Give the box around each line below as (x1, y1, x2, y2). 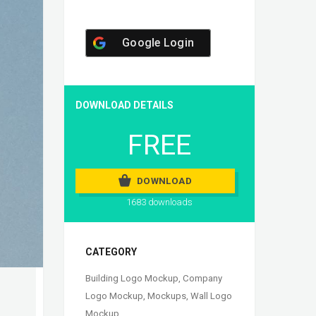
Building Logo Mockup (85, 273, 178, 284)
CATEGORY (85, 246, 137, 258)
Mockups (147, 291, 186, 302)
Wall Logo (190, 291, 232, 302)
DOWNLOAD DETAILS (75, 99, 174, 111)
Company (183, 273, 222, 284)
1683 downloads (126, 197, 193, 208)
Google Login (122, 36, 194, 50)
